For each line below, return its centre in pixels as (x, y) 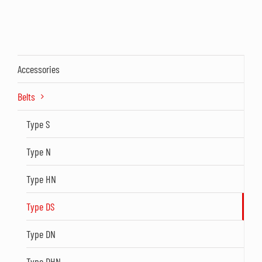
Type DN (41, 234)
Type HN (41, 179)
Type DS (40, 206)
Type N (39, 151)
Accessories (39, 69)
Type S (38, 124)
